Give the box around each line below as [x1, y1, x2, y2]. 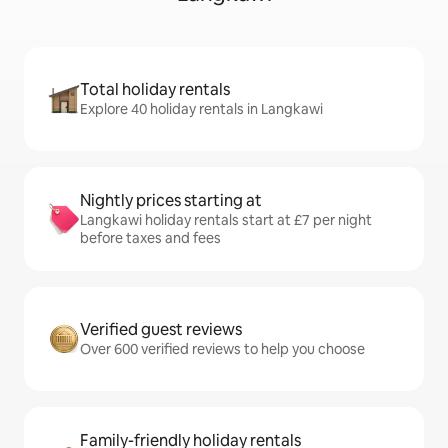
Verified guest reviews [80, 319, 242, 341]
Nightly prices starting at [80, 190, 262, 212]
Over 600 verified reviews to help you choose [80, 340, 365, 359]
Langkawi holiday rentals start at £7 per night [80, 211, 372, 230]
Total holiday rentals [80, 79, 230, 101]
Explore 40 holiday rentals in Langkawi [80, 100, 323, 119]
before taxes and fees [80, 229, 221, 248]
